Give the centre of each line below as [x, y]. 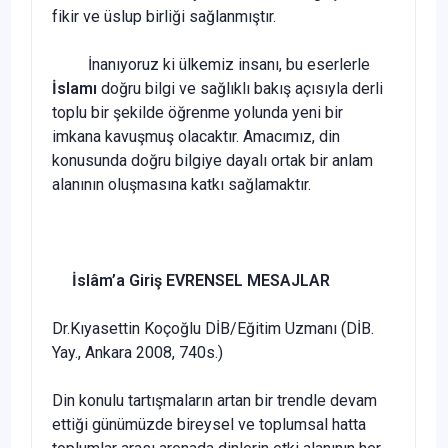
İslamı [74, 88]
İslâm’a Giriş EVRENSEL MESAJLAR [191, 280]
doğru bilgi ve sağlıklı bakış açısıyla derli [240, 88]
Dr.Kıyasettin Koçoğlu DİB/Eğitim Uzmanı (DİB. [213, 328]
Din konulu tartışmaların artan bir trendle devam [214, 400]
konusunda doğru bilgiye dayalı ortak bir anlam [212, 160]
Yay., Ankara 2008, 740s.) [137, 352]
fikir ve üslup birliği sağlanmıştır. [164, 16]
